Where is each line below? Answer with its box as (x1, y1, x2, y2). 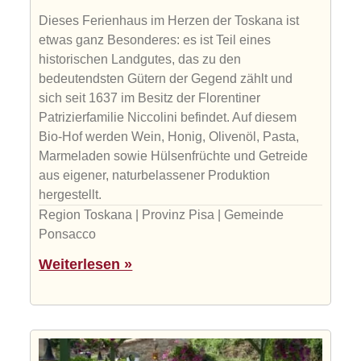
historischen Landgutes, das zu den (39, 52, 242, 67)
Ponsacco (39, 227, 97, 242)
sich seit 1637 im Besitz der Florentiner (39, 91, 261, 106)
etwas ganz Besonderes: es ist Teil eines (39, 33, 272, 48)
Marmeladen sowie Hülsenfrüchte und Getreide (39, 149, 309, 164)
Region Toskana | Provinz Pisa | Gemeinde (39, 208, 284, 222)
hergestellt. (39, 188, 102, 202)
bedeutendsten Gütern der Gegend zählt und (39, 72, 293, 86)
